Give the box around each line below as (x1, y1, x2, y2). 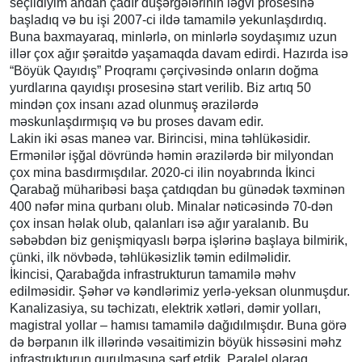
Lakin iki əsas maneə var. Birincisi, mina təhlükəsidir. (10, 131, 310, 145)
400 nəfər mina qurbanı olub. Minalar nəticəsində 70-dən (10, 199, 333, 213)
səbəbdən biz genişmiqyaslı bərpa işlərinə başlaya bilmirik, (10, 233, 347, 247)
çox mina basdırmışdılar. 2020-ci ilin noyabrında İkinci (10, 165, 315, 179)
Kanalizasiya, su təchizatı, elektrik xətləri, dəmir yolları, (10, 301, 321, 315)
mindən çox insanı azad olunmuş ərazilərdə (10, 97, 259, 112)
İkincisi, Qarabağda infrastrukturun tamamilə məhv (10, 267, 296, 281)
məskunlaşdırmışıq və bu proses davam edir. (10, 114, 263, 128)
